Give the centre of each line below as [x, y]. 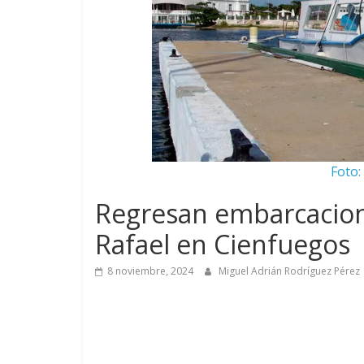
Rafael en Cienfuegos [223, 245]
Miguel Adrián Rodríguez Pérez [290, 271]
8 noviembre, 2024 [150, 271]
